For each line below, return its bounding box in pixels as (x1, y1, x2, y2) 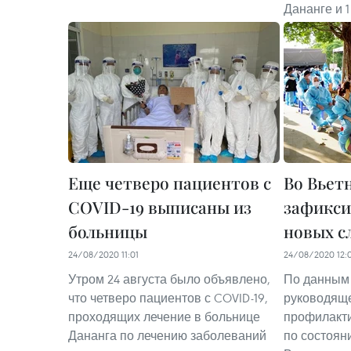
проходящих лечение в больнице (68, 309, 260, 325)
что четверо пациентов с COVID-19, (68, 290, 268, 306)
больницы (68, 220, 147, 243)
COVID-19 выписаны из (68, 196, 251, 219)
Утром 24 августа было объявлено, (68, 271, 270, 288)
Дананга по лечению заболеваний (68, 327, 266, 344)
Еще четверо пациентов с (68, 172, 271, 194)
